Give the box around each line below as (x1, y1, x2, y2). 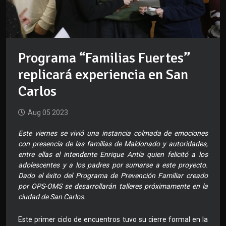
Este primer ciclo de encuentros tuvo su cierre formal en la (18, 215, 208, 224)
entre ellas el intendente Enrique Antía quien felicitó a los (18, 150, 208, 159)
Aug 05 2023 (28, 108, 68, 117)
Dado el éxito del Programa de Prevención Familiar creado (18, 172, 208, 180)
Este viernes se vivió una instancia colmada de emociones (18, 129, 208, 138)
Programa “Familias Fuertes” (18, 49, 190, 67)
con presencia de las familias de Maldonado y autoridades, (18, 140, 208, 148)
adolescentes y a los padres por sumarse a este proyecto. (18, 161, 208, 169)
